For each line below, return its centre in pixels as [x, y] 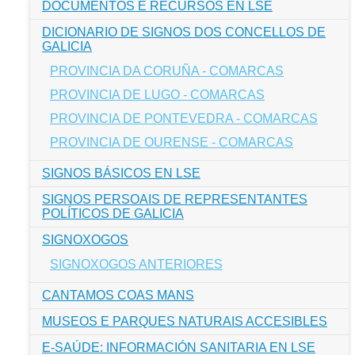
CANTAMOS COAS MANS [118, 295]
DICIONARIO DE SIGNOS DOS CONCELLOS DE [184, 32]
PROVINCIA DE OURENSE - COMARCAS [172, 142]
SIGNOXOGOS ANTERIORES [136, 264]
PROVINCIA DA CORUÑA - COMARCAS [167, 71]
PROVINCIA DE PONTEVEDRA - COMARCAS [184, 118]
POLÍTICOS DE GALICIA [113, 214]
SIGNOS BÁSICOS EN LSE [121, 173]
